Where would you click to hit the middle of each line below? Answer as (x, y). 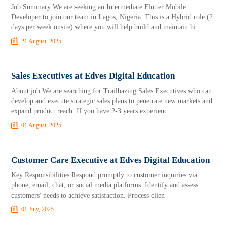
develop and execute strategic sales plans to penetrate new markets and (112, 101)
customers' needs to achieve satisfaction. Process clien (88, 195)
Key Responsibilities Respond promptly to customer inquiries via (104, 175)
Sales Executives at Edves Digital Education (93, 76)
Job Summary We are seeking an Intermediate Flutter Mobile (99, 7)
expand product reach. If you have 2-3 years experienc (89, 111)
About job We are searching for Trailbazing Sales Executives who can (112, 91)
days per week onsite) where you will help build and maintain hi (104, 27)
